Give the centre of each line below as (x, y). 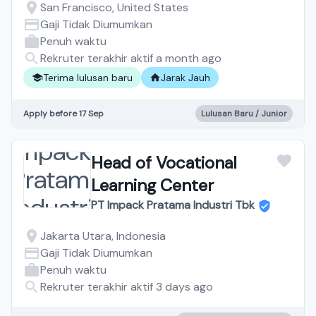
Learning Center (152, 185)
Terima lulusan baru (88, 78)
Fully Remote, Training (175, 24)
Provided (125, 47)
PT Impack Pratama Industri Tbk (173, 205)
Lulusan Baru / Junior (244, 114)
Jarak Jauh (186, 78)
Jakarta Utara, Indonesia (103, 236)
